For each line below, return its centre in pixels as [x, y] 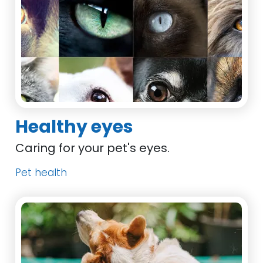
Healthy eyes [75, 127]
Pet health [41, 173]
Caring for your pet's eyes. [93, 148]
